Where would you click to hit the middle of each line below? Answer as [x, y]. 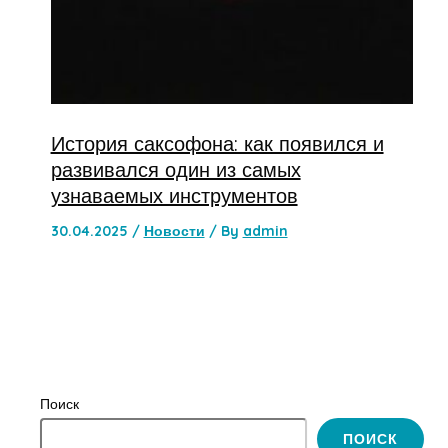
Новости [174, 230]
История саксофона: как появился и [217, 143]
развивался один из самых [175, 169]
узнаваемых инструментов [174, 195]
